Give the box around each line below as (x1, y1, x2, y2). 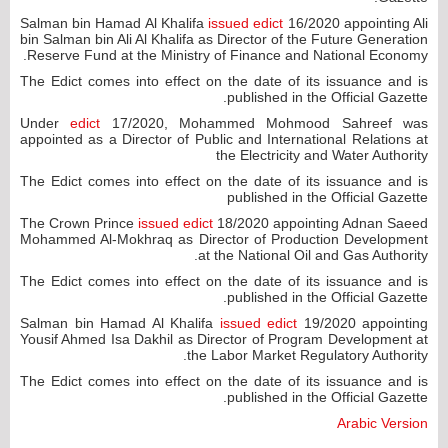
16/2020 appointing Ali (283, 14, 429, 31)
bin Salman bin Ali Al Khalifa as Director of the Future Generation (20, 30, 428, 47)
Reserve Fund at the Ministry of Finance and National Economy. (27, 46, 428, 63)
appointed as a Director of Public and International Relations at (20, 130, 428, 147)
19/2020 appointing (297, 314, 428, 331)
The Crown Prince (20, 214, 138, 231)
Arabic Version (337, 414, 428, 431)
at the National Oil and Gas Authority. (198, 246, 428, 263)
